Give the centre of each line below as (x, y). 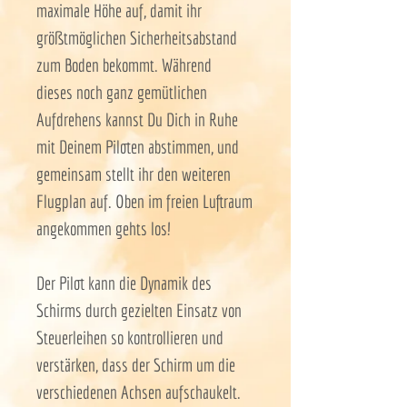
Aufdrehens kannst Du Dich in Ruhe (137, 119)
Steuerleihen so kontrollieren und (130, 337)
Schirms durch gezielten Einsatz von (139, 310)
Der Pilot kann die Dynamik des (124, 283)
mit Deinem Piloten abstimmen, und (138, 146)
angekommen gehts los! (103, 228)
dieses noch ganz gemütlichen (122, 92)
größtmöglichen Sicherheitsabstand (137, 37)
